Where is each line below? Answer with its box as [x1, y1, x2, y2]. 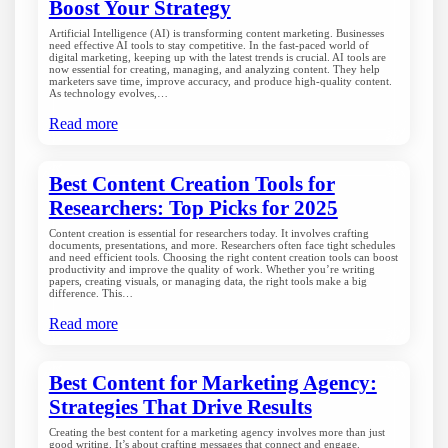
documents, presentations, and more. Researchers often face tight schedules [48, 238, 395, 251]
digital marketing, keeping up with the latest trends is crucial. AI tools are [48, 50, 386, 63]
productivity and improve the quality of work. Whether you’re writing [48, 262, 375, 275]
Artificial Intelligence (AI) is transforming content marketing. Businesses [48, 26, 384, 39]
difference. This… [48, 286, 133, 299]
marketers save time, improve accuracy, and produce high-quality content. [48, 74, 392, 87]
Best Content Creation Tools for [48, 172, 335, 195]
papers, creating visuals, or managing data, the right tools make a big [48, 274, 367, 287]
